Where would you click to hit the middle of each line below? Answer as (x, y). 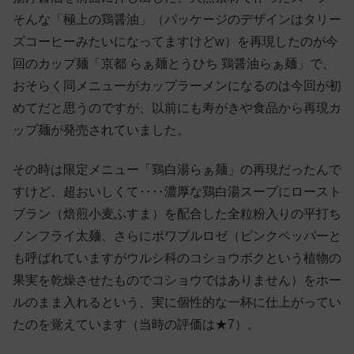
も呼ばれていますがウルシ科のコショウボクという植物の (177, 258)
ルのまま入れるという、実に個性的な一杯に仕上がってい (177, 303)
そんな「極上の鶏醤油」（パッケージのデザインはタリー (177, 19)
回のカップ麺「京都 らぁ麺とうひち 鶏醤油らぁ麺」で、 (174, 63)
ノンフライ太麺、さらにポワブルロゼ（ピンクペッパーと (177, 236)
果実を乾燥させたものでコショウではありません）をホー (177, 281)
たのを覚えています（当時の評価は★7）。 (136, 325)
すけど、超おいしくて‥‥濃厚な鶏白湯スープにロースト (177, 192)
